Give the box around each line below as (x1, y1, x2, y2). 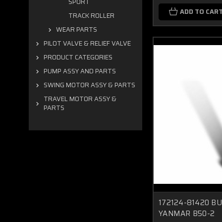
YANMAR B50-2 (159, 207, 215, 220)
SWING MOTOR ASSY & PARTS (44, 80, 135, 90)
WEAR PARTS (56, 24, 97, 35)
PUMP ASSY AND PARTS (44, 66, 116, 76)
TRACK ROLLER (68, 10, 114, 21)
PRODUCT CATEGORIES (44, 52, 112, 62)
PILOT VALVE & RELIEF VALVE (44, 38, 131, 49)
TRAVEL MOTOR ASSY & (44, 94, 116, 104)
